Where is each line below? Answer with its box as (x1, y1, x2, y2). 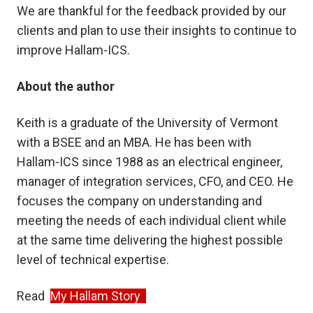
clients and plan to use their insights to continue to (17, 23, 296, 38)
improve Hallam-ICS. (17, 43, 130, 58)
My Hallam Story (50, 289, 146, 304)
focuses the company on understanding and (17, 194, 262, 209)
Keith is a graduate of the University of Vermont (17, 115, 278, 131)
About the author (17, 79, 115, 94)
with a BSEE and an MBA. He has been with (17, 135, 252, 150)
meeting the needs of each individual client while (17, 213, 286, 228)
